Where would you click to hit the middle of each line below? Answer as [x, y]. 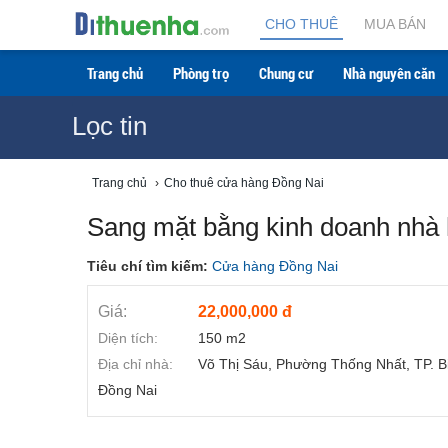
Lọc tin [109, 126]
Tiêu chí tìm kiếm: [149, 266]
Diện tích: [128, 338]
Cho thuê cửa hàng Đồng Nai [244, 183]
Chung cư [286, 73]
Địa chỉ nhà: [135, 364]
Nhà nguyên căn [389, 73]
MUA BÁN [395, 24]
